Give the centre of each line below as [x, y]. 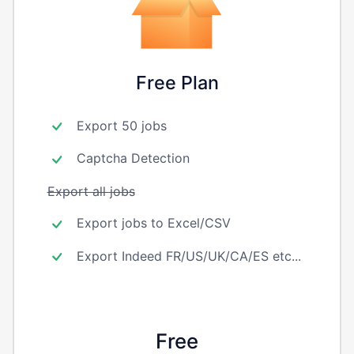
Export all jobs [91, 191]
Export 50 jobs [121, 125]
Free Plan [177, 82]
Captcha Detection [133, 158]
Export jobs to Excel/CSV [153, 222]
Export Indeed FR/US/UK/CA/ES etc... [188, 256]
